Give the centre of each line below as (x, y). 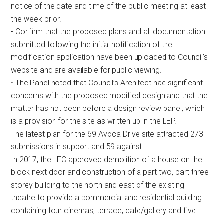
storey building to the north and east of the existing (98, 185)
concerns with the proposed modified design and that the (110, 95)
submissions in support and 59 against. (78, 146)
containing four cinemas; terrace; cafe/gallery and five (104, 210)
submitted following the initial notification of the (92, 44)
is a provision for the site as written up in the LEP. (94, 121)
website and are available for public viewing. (86, 70)
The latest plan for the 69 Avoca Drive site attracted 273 (107, 134)
